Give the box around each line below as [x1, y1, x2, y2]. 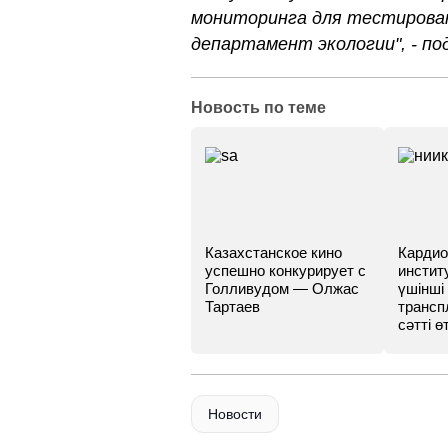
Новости [208, 406, 262, 422]
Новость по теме [191, 99, 326, 116]
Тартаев [205, 298, 260, 315]
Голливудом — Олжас [205, 280, 359, 297]
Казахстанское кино [205, 244, 342, 261]
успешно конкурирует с [205, 262, 366, 279]
